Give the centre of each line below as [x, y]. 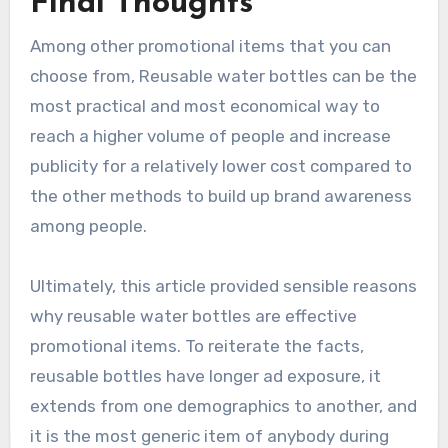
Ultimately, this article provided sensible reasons [223, 286]
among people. [90, 226]
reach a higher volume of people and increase [210, 136]
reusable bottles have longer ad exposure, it [205, 376]
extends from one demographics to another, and [223, 406]
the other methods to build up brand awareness [220, 196]
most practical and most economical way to [204, 106]
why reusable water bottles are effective [193, 316]
